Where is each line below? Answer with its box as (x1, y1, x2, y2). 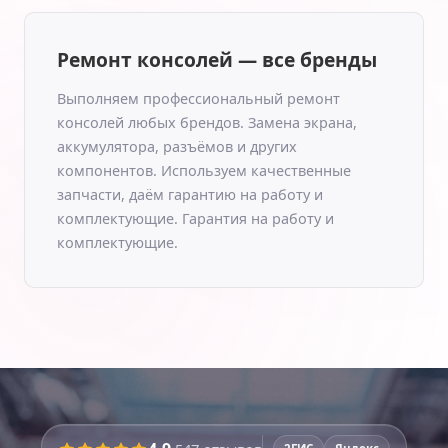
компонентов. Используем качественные (57, 161, 351, 180)
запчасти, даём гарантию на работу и (57, 185, 323, 204)
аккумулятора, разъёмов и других (57, 137, 297, 156)
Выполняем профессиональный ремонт (57, 89, 340, 108)
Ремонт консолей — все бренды (57, 46, 377, 73)
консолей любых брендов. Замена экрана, (57, 113, 357, 132)
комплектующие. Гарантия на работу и (57, 209, 334, 228)
